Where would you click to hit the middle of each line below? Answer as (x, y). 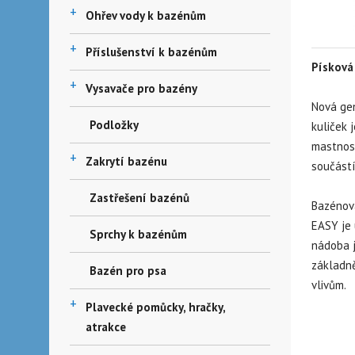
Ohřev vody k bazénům (146, 15)
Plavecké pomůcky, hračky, (155, 307)
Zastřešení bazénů (139, 198)
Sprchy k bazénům (138, 234)
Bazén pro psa (128, 271)
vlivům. (329, 284)
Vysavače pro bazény (141, 88)
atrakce (106, 327)
